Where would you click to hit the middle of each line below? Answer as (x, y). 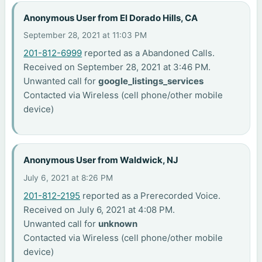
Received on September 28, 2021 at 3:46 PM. (117, 67)
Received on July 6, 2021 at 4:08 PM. (99, 209)
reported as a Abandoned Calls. (149, 53)
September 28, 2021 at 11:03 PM (85, 35)
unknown (118, 223)
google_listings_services (151, 81)
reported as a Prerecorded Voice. (151, 195)
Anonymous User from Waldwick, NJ (101, 160)
